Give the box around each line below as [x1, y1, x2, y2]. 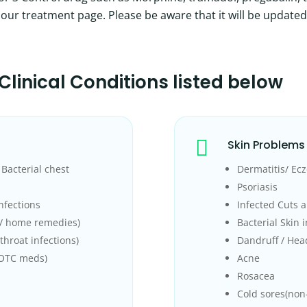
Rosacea [236, 269, 275, 283]
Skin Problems [227, 137, 305, 153]
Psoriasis [236, 180, 278, 194]
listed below [173, 70, 284, 95]
